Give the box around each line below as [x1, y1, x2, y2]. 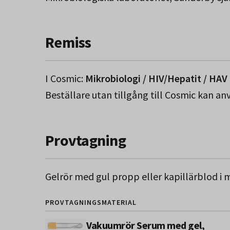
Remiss [45, 32, 91, 52]
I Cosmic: [45, 72, 85, 85]
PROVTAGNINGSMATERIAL [45, 197, 137, 207]
